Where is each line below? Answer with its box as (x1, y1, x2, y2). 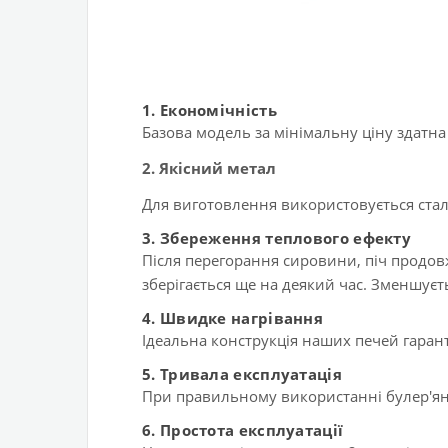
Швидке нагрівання (159, 308, 324, 329)
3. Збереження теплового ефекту (142, 228, 411, 249)
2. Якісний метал (142, 158, 276, 179)
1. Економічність (142, 100, 277, 121)
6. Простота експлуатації (142, 420, 344, 441)
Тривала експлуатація (159, 364, 342, 385)
